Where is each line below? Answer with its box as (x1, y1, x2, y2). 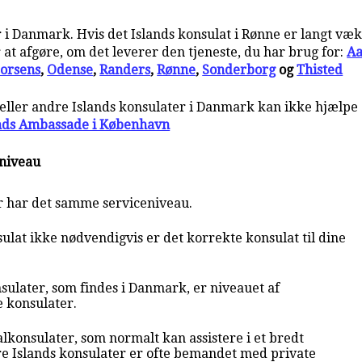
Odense (47, 61, 94, 78)
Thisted (297, 61, 343, 78)
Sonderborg (202, 61, 276, 78)
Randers (99, 61, 151, 78)
